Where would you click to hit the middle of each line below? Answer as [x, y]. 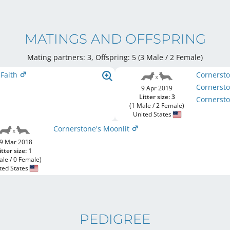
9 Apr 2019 [157, 88]
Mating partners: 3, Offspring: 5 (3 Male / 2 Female [114, 57]
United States [153, 114]
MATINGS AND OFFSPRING [115, 39]
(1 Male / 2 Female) [157, 106]
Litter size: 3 [157, 97]
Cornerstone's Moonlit [92, 129]
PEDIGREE [115, 219]
